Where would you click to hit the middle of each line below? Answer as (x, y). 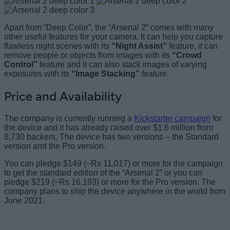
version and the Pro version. (55, 146)
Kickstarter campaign (172, 119)
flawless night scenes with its (58, 46)
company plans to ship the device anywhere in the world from (115, 191)
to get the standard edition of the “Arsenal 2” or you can (103, 173)
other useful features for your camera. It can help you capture (113, 37)
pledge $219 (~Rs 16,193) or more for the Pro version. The (110, 182)
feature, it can (192, 46)
